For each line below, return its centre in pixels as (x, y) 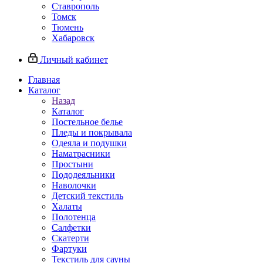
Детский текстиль (87, 196)
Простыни (73, 164)
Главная (44, 80)
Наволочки (74, 185)
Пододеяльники (83, 175)
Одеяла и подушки (89, 143)
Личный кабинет (74, 60)
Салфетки (71, 227)
